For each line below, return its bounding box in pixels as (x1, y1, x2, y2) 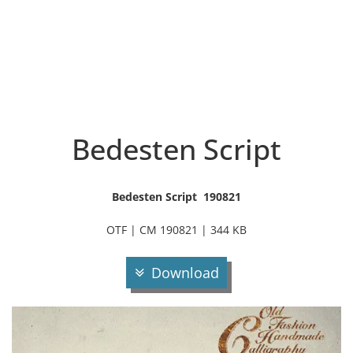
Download (151, 263, 219, 282)
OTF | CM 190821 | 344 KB (106, 222, 247, 237)
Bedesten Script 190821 (112, 189, 241, 204)
